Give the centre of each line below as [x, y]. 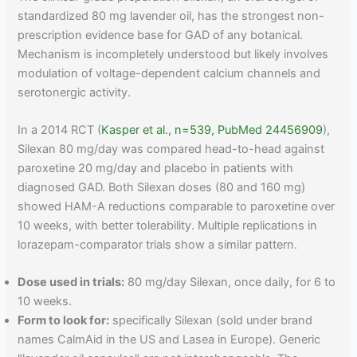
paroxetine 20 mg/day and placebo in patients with [156, 168]
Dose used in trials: [71, 282]
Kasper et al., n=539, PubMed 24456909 [212, 129]
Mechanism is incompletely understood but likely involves [173, 54]
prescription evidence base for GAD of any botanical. [161, 35]
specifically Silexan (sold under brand [211, 321]
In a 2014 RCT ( [60, 129]
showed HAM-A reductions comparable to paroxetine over [177, 206]
